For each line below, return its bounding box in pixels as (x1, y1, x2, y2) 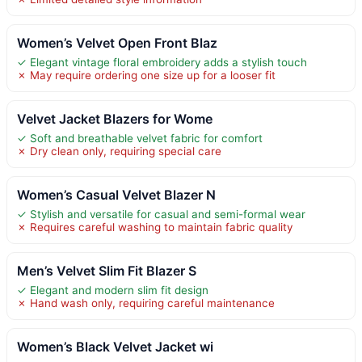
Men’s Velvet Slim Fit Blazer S (17, 262, 196, 279)
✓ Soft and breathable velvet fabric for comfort (17, 131, 263, 145)
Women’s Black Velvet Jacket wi (17, 338, 213, 355)
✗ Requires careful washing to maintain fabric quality (17, 220, 293, 234)
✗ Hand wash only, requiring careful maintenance (17, 296, 275, 309)
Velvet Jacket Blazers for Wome (17, 110, 213, 127)
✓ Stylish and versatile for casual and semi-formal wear (17, 207, 305, 221)
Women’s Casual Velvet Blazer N (17, 186, 216, 203)
